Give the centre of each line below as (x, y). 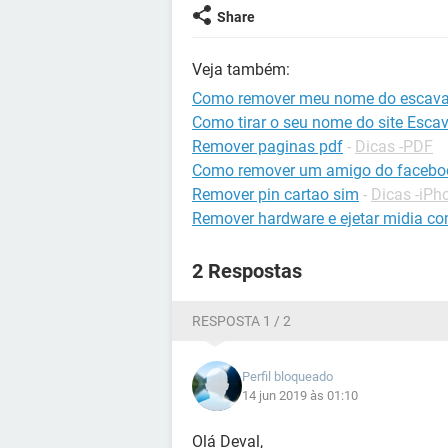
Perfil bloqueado (287, 376)
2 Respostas (247, 271)
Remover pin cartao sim (275, 194)
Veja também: (241, 69)
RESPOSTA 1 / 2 (241, 321)
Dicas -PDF (394, 146)
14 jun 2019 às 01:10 (300, 395)
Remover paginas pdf (267, 146)
